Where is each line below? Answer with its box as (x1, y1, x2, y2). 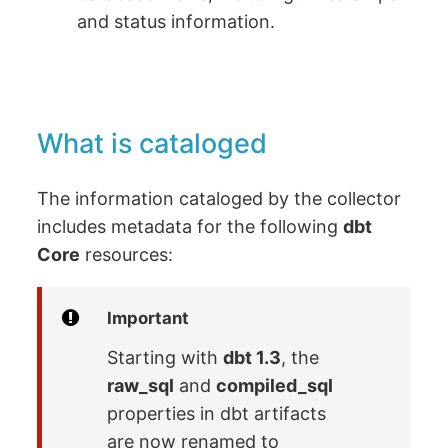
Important (107, 308, 190, 329)
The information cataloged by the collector (37, 188, 402, 210)
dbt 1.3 (223, 347, 282, 369)
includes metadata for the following (37, 216, 344, 238)
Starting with (107, 347, 224, 369)
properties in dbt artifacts (107, 403, 327, 425)
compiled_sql (216, 375, 334, 397)
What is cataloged (37, 127, 268, 161)
